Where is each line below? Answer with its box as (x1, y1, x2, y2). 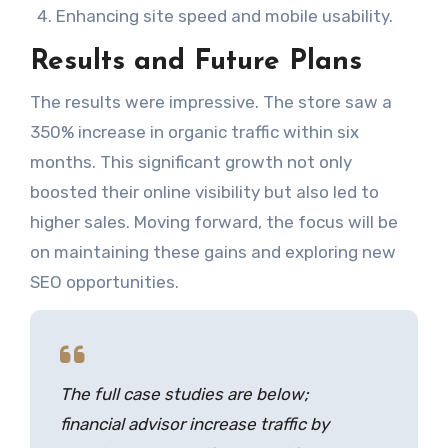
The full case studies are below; (59, 383, 309, 404)
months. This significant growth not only (29, 151, 352, 172)
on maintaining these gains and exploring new (29, 241, 396, 262)
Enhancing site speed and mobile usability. (55, 6, 393, 27)
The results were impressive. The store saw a (29, 91, 392, 112)
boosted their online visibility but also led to (29, 181, 379, 202)
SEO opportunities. (29, 271, 179, 292)
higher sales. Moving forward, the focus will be (29, 211, 398, 232)
